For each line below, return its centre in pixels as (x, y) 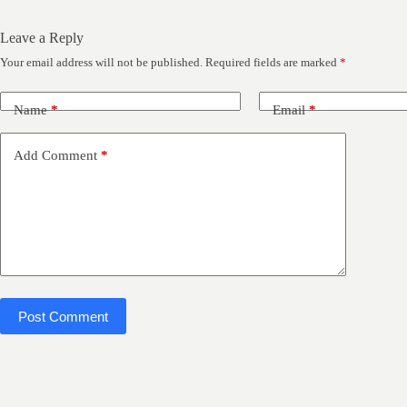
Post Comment (63, 316)
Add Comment (55, 155)
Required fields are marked (273, 62)
